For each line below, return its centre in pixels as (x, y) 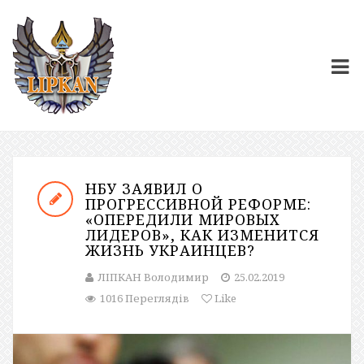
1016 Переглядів (145, 298)
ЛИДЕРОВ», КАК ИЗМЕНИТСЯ (202, 235)
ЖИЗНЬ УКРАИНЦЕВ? (170, 250)
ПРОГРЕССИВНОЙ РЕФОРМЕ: (198, 204)
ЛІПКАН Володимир (153, 277)
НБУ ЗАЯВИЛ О (144, 188)
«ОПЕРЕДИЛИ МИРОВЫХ (183, 219)
